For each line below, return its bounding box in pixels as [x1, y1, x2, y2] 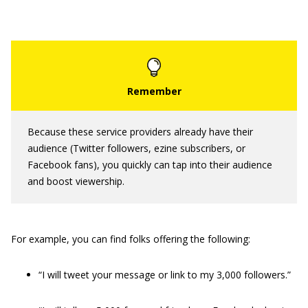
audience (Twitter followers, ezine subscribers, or [27, 142, 245, 155]
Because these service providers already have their [27, 125, 253, 138]
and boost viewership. [27, 175, 124, 188]
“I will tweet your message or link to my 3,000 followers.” [38, 268, 291, 281]
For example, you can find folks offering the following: [11, 232, 250, 245]
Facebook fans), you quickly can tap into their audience [27, 158, 272, 171]
